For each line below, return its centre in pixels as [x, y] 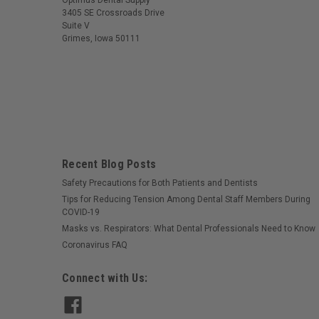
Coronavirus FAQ [95, 245]
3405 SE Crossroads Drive [113, 13]
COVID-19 [81, 213]
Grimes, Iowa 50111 [101, 39]
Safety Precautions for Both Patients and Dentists [160, 183]
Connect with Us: [105, 278]
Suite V [76, 26]
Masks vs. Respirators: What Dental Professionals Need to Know [189, 229]
